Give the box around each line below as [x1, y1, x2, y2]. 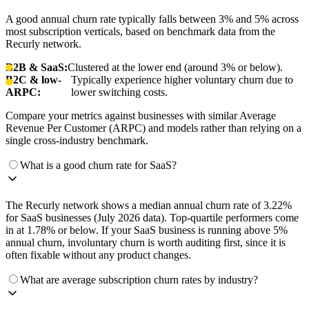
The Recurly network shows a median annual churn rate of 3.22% [6, 199, 292, 212]
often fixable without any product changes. [6, 249, 191, 261]
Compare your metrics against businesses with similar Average [6, 110, 276, 122]
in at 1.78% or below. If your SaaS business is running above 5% [6, 224, 288, 237]
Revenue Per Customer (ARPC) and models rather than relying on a [6, 122, 301, 134]
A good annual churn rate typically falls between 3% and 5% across [6, 13, 299, 26]
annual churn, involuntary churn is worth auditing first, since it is [6, 237, 286, 249]
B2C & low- [6, 74, 61, 86]
